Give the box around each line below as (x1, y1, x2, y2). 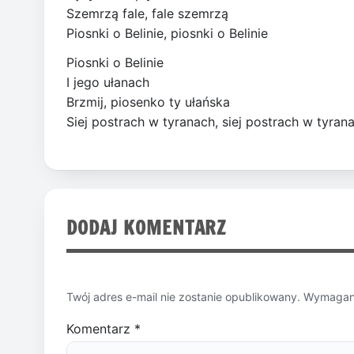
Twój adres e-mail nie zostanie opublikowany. (66, 290, 300, 304)
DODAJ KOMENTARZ (66, 213, 227, 241)
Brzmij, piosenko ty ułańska (66, 93, 230, 110)
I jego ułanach (66, 73, 149, 90)
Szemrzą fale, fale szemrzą (66, 5, 228, 21)
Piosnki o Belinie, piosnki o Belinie (66, 24, 268, 41)
